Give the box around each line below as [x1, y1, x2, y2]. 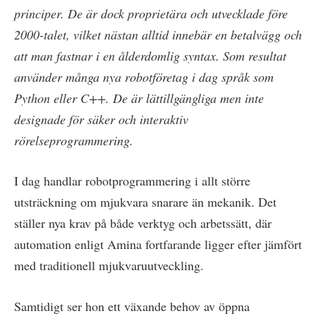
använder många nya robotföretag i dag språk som [14, 68, 274, 85]
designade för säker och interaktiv [14, 110, 188, 128]
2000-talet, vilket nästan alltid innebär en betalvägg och [14, 25, 302, 43]
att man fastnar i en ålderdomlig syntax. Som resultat [14, 47, 286, 64]
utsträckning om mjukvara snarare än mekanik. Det [14, 193, 276, 211]
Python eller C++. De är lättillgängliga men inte [14, 89, 264, 107]
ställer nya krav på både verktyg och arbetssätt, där [14, 214, 272, 232]
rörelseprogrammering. [14, 131, 133, 149]
